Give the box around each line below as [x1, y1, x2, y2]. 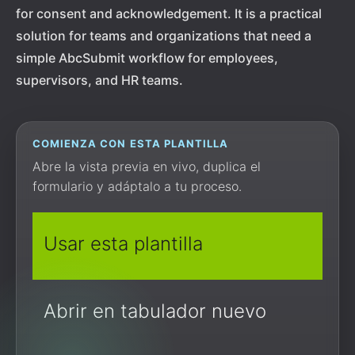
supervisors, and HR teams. [16, 72, 183, 88]
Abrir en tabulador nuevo [44, 300, 266, 323]
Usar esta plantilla [44, 232, 203, 255]
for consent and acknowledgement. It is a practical [16, 6, 322, 21]
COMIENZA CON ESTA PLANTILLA [32, 137, 229, 150]
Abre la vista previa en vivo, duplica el [32, 158, 261, 174]
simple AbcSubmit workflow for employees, [16, 50, 278, 66]
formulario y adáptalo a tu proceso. [32, 178, 242, 194]
